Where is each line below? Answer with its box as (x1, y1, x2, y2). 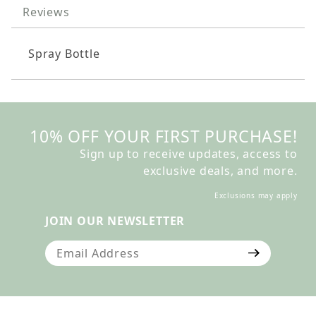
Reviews (23, 4, 70, 20)
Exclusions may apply (214, 190, 298, 200)
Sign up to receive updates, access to (80, 145, 298, 162)
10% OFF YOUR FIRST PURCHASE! (30, 124, 298, 147)
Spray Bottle (28, 45, 100, 61)
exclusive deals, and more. (142, 162, 298, 178)
